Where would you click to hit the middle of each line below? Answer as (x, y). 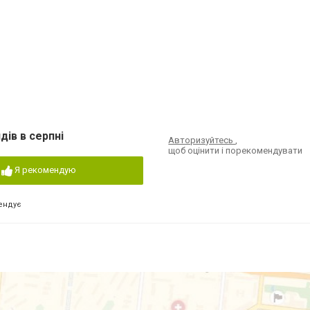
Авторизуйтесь (202, 140)
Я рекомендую (45, 170)
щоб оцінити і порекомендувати (236, 151)
